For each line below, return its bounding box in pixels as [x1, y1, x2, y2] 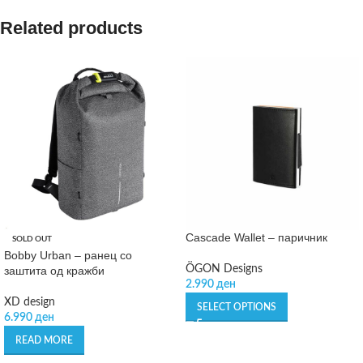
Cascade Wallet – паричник [186, 231, 327, 245]
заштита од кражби [4, 264, 105, 278]
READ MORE [15, 335, 73, 346]
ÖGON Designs [186, 263, 263, 275]
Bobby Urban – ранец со [4, 249, 132, 263]
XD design [4, 297, 55, 309]
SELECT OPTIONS [197, 302, 276, 313]
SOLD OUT [12, 235, 52, 244]
